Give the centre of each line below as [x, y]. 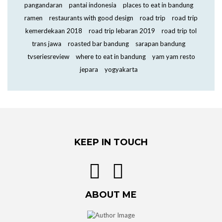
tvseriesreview [48, 56]
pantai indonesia [92, 5]
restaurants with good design [91, 18]
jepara [89, 69]
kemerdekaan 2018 [54, 31]
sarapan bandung [160, 44]
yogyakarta [121, 69]
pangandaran [43, 5]
